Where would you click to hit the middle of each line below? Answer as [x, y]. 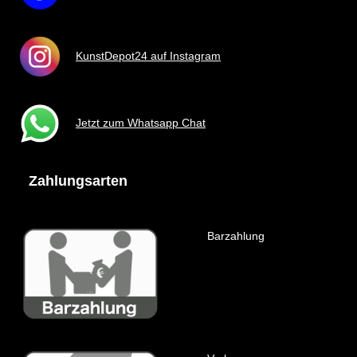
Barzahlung [236, 235]
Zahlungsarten [78, 180]
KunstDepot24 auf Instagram [148, 55]
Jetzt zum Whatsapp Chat [141, 122]
